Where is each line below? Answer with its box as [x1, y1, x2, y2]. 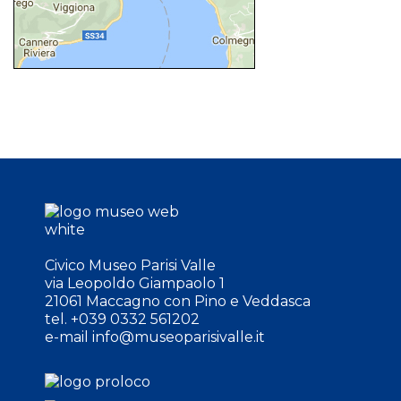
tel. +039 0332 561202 [45, 311, 200, 328]
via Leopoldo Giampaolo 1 [45, 275, 225, 293]
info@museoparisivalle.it [92, 328, 265, 346]
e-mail [45, 328, 92, 346]
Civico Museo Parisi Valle [45, 257, 216, 275]
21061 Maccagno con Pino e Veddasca [45, 293, 311, 311]
